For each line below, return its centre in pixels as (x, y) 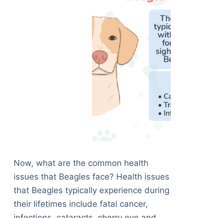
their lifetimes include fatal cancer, (81, 204)
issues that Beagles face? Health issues (91, 176)
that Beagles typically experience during (91, 190)
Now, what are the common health (81, 163)
